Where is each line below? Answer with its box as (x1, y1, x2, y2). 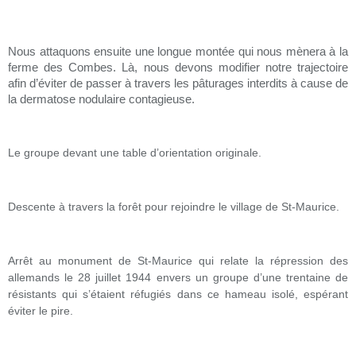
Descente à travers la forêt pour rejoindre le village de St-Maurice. (8, 200, 339, 213)
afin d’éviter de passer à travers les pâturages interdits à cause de (8, 77, 348, 90)
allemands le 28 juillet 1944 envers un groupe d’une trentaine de (8, 271, 348, 284)
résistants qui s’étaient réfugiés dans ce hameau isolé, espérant (8, 288, 348, 300)
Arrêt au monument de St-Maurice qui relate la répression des (8, 254, 348, 267)
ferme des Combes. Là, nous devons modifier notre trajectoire (8, 61, 348, 74)
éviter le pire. (8, 304, 73, 317)
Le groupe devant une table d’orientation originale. (8, 146, 261, 159)
